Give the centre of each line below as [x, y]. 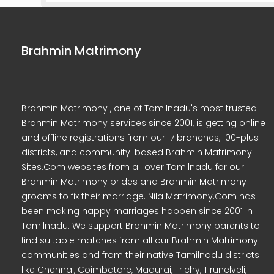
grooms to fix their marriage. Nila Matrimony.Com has [139, 196]
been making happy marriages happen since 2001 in [137, 211]
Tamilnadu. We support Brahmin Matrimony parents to [141, 226]
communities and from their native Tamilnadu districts [140, 255]
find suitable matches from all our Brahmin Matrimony [140, 240]
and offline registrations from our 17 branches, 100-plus [140, 138]
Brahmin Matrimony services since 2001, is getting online [143, 123]
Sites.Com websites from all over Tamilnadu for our [133, 167]
